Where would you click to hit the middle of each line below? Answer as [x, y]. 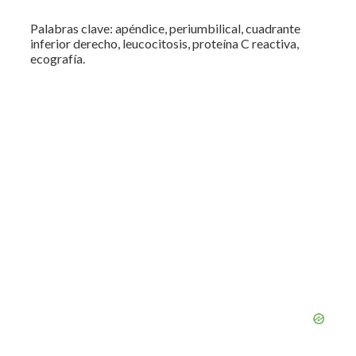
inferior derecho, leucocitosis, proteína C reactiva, [164, 43]
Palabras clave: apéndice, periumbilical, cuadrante [165, 28]
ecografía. [58, 58]
